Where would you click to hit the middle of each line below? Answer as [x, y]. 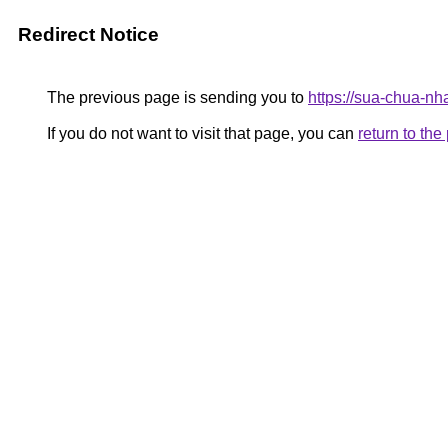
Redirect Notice [88, 34]
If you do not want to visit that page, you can [200, 133]
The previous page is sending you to [175, 97]
